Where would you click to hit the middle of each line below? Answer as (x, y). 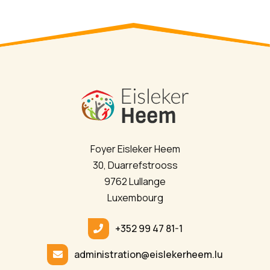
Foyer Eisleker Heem (135, 149)
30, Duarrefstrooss (135, 165)
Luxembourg (135, 197)
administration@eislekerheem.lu (149, 254)
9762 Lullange (135, 181)
